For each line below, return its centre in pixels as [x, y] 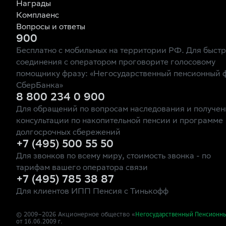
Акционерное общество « [96, 214]
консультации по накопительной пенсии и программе [120, 121]
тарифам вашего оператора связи [82, 168]
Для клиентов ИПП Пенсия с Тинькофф [92, 192]
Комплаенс [38, 16]
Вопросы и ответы [51, 27]
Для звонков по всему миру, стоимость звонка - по [114, 157]
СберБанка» [40, 86]
